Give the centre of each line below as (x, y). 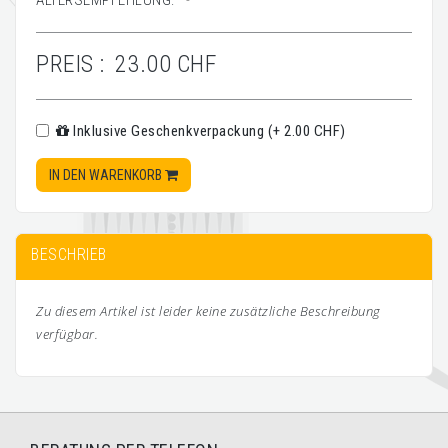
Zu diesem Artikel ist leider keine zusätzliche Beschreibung (208, 311)
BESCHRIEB (69, 254)
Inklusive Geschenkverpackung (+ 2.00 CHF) (207, 131)
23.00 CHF (165, 64)
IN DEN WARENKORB (107, 175)
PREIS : (70, 64)
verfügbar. (67, 334)
